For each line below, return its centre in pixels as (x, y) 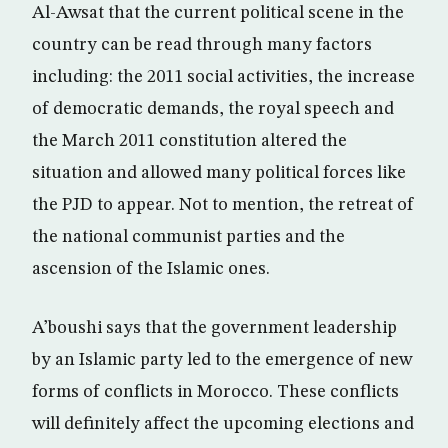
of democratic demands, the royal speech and (213, 109)
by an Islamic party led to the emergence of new (222, 360)
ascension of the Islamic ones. (151, 269)
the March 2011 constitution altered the (189, 141)
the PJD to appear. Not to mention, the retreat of (223, 205)
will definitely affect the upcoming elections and (223, 424)
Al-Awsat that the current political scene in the (218, 13)
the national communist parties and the (188, 237)
